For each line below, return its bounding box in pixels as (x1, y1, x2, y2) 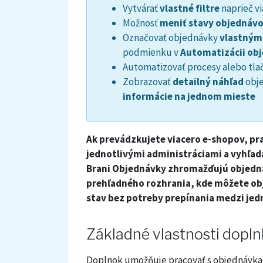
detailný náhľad (173, 75, 244, 89)
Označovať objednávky (123, 31, 220, 45)
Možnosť (123, 16, 160, 30)
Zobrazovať (123, 75, 173, 89)
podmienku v (123, 46, 181, 59)
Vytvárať (123, 2, 160, 15)
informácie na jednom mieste (123, 90, 256, 103)
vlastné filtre (160, 2, 220, 15)
